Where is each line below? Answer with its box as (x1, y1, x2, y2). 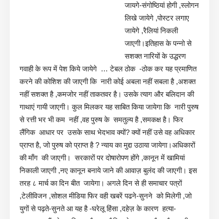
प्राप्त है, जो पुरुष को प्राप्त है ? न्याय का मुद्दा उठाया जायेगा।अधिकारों (20, 140, 195, 149)
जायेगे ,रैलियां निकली (125, 26, 178, 35)
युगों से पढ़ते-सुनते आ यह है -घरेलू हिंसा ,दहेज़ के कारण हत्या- (20, 204, 176, 213)
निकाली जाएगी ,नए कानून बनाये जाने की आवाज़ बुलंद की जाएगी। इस (20, 166, 197, 175)
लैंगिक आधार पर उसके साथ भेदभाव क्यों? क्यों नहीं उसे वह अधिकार (20, 128, 195, 136)
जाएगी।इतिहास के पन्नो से (125, 39, 192, 47)
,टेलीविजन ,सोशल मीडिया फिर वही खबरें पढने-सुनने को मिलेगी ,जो (20, 191, 192, 200)
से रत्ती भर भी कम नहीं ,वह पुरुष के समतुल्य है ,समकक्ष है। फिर (20, 115, 183, 124)
